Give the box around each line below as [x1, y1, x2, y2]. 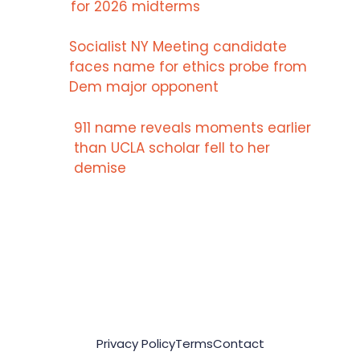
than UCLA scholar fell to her [74, 137, 271, 157]
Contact [212, 335, 264, 353]
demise [74, 157, 127, 178]
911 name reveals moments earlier [74, 117, 312, 137]
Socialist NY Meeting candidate [69, 37, 288, 57]
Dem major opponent [69, 77, 219, 97]
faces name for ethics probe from [69, 57, 308, 77]
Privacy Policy [96, 335, 175, 353]
